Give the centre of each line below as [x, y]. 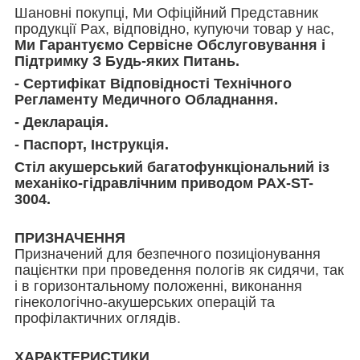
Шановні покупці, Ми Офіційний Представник [166, 12]
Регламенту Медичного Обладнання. [146, 99]
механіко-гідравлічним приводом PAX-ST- [164, 183]
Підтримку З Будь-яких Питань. [127, 61]
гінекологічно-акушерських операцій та [145, 302]
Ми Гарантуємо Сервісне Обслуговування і [170, 45]
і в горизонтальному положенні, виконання [158, 286]
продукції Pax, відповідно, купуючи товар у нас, [174, 29]
